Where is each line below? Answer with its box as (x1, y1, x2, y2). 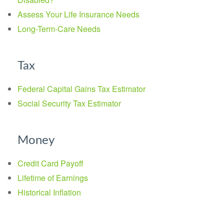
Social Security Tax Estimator (17, 97, 121, 109)
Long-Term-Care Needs (17, 23, 100, 34)
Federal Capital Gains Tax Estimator (17, 83, 145, 94)
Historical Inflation (17, 186, 81, 198)
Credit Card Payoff (17, 157, 83, 169)
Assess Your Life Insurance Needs (17, 8, 139, 20)
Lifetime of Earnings (17, 172, 88, 183)
